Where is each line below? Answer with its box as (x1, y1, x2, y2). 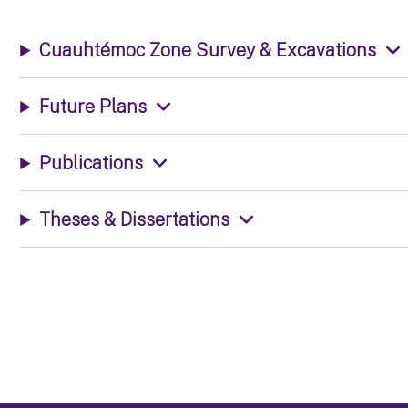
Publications (39, 152, 144, 174)
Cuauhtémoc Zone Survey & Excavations (39, 39, 377, 61)
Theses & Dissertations (39, 209, 230, 230)
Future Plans (39, 96, 148, 117)
